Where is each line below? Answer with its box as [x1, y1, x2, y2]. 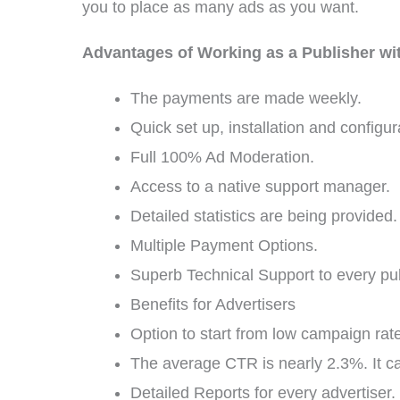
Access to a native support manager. [130, 178, 390, 196]
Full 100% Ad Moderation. [130, 148, 314, 166]
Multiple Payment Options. [130, 237, 318, 254]
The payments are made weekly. [130, 89, 362, 107]
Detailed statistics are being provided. [130, 207, 397, 225]
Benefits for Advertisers [130, 296, 296, 313]
